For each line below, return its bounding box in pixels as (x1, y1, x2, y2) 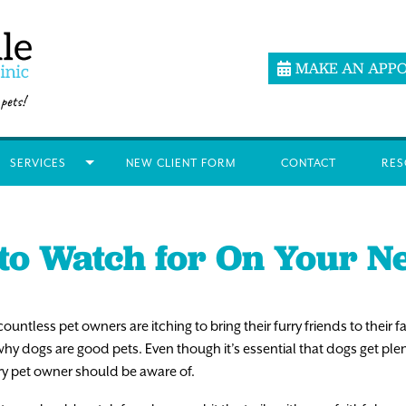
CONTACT (280, 156, 336, 169)
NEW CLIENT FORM (125, 156, 236, 169)
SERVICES (9, 156, 66, 169)
